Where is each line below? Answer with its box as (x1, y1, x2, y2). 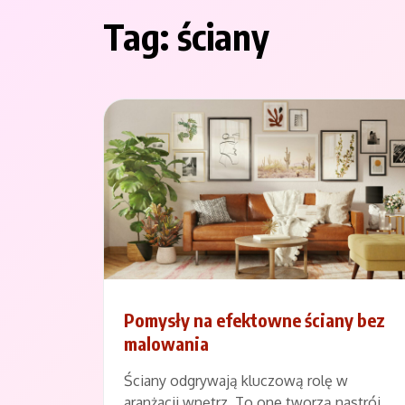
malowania (124, 331, 209, 354)
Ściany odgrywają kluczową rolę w (124, 371, 348, 390)
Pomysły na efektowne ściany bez (124, 307, 385, 331)
